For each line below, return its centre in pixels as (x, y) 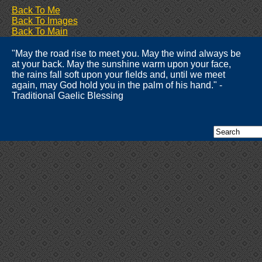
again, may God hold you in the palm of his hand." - (117, 85)
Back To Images (44, 21)
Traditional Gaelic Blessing (68, 96)
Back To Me (36, 10)
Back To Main (39, 31)
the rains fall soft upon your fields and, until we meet (118, 75)
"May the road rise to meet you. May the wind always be (126, 54)
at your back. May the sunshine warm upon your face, (121, 64)
